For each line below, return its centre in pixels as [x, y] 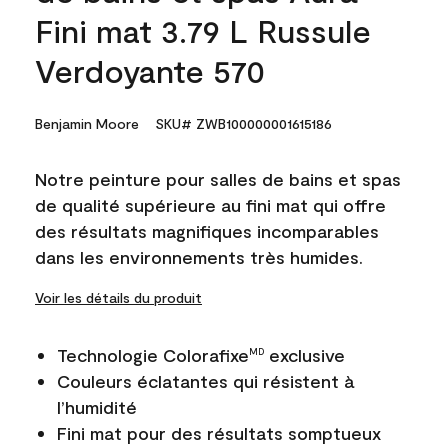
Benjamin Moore [87, 123]
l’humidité [97, 407]
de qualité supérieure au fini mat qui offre [210, 205]
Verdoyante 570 [150, 70]
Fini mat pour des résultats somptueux [219, 433]
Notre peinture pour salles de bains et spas [218, 179]
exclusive [304, 355]
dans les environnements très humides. [199, 257]
